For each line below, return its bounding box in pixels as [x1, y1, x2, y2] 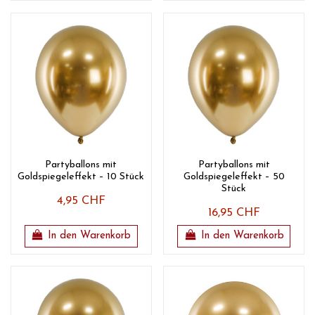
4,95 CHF [56, 195, 105, 207]
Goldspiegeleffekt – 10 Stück [18, 171, 145, 182]
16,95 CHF [207, 207, 260, 219]
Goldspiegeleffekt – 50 [183, 171, 285, 182]
